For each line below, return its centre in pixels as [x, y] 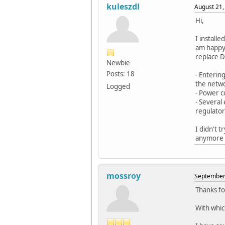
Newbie [118, 63]
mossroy [124, 176]
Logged [118, 87]
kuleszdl [123, 7]
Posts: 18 [121, 74]
